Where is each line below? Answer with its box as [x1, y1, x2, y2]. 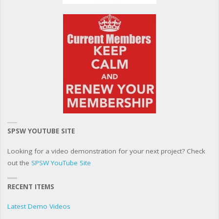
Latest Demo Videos [7, 202, 70, 211]
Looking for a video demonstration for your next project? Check [7, 146, 205, 155]
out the [7, 158, 31, 167]
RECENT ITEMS [7, 182, 54, 191]
